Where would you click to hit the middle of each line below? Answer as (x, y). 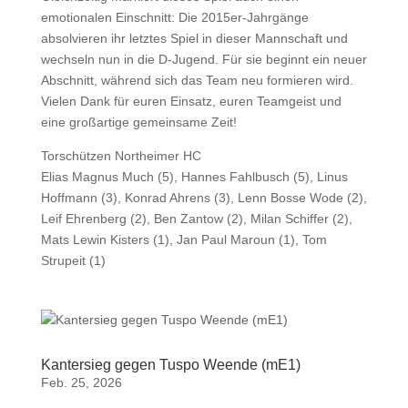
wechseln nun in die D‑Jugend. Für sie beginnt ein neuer (204, 59)
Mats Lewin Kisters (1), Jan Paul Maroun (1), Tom (184, 240)
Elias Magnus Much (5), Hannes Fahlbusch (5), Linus (194, 177)
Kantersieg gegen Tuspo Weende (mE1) (170, 365)
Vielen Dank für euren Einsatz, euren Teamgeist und (191, 101)
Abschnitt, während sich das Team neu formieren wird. (197, 80)
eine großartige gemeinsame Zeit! (138, 122)
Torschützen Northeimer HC (121, 156)
